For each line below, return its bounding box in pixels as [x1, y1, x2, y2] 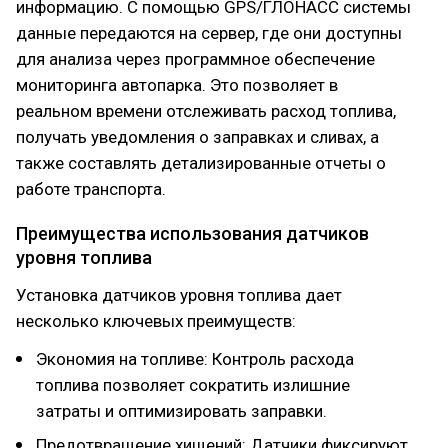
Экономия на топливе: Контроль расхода [36, 349, 354, 369]
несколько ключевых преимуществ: [16, 311, 296, 331]
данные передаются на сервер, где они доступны [16, 23, 402, 43]
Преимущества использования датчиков [16, 223, 369, 244]
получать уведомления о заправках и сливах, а [16, 127, 379, 147]
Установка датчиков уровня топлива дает [16, 285, 342, 305]
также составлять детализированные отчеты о [16, 153, 386, 173]
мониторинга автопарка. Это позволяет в [16, 75, 338, 95]
